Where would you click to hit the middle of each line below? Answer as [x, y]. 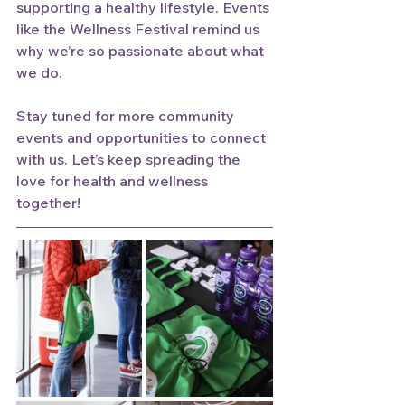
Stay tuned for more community [127, 116]
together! [48, 202]
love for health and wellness [114, 181]
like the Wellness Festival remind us [140, 29]
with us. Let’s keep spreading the [130, 159]
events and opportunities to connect [143, 137]
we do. [39, 72]
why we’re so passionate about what [142, 51]
